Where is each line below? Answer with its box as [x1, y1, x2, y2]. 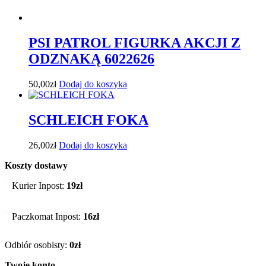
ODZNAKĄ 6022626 [28, 51, 154, 67]
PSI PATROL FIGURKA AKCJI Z [28, 35, 240, 51]
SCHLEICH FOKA [28, 112, 148, 128]
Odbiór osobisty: [5, 239, 69, 250]
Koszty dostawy [5, 160, 68, 170]
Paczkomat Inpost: [12, 211, 83, 221]
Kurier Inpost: [12, 180, 66, 191]
